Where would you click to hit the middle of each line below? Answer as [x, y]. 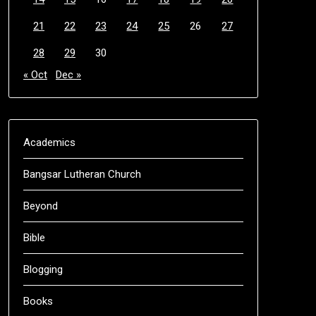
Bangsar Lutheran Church [82, 174]
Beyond [40, 206]
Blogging [43, 269]
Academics [49, 142]
